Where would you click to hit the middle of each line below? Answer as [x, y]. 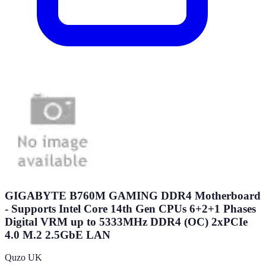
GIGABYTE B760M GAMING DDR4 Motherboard [133, 195]
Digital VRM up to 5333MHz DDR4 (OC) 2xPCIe [126, 221]
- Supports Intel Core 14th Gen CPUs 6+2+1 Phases [130, 208]
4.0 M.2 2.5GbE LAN [58, 235]
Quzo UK [23, 258]
